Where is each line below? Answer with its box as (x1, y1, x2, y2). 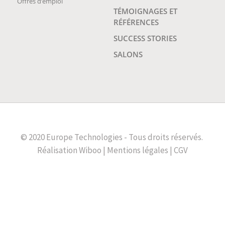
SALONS (114, 49, 143, 59)
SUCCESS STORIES (114, 33, 177, 43)
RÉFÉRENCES (114, 17, 159, 27)
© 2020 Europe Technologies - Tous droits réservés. (21, 131, 204, 143)
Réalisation (37, 144, 79, 156)
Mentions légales (107, 144, 168, 156)
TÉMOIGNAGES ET (114, 6, 177, 16)
